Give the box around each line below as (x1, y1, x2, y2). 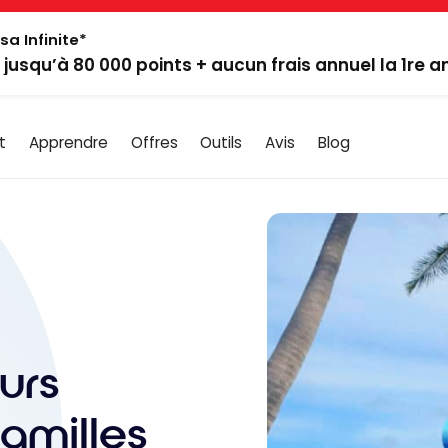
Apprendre (28, 131, 108, 153)
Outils (200, 131, 243, 153)
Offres (130, 131, 178, 153)
